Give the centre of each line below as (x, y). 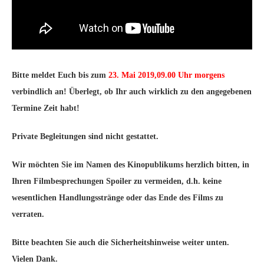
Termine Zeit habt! (46, 108)
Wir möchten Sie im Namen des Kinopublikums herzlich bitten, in (131, 165)
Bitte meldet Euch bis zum (60, 75)
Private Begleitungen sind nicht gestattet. (85, 136)
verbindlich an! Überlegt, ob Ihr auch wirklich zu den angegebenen (132, 92)
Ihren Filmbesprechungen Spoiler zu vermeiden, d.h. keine (117, 181)
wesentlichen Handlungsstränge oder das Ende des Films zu (118, 198)
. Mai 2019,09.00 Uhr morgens (171, 75)
